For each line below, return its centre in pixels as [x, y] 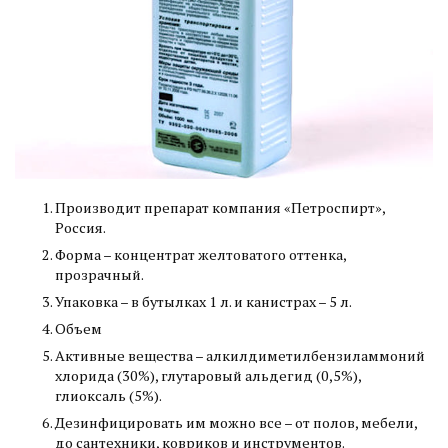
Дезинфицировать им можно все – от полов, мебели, [236, 423]
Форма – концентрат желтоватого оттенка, [200, 255]
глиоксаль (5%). [108, 396]
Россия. [80, 228]
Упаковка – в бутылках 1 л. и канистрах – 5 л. [203, 302]
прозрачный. [99, 275]
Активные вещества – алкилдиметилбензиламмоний [240, 356]
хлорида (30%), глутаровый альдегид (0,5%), [208, 376]
